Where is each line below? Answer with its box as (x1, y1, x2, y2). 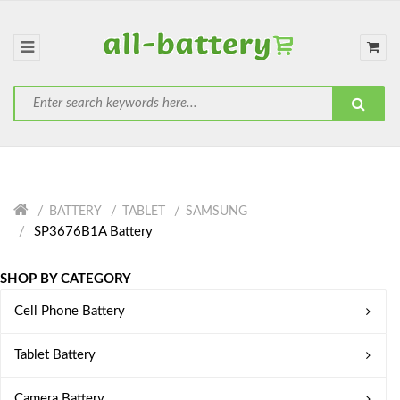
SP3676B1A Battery (30, 225, 153, 238)
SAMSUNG (186, 205, 247, 218)
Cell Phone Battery (14, 304, 125, 318)
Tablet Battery (14, 348, 96, 362)
